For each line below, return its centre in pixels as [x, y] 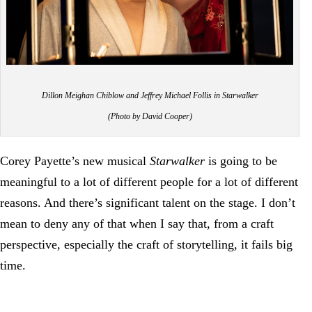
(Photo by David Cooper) [150, 116]
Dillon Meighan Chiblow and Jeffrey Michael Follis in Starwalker [150, 95]
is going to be [241, 161]
